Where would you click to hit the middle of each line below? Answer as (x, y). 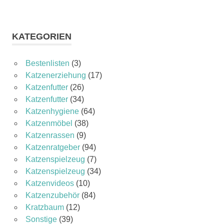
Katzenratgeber (52, 147)
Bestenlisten (47, 63)
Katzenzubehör (52, 195)
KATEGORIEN (42, 36)
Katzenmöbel (49, 123)
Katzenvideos (49, 183)
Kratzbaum (44, 207)
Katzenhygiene (52, 111)
